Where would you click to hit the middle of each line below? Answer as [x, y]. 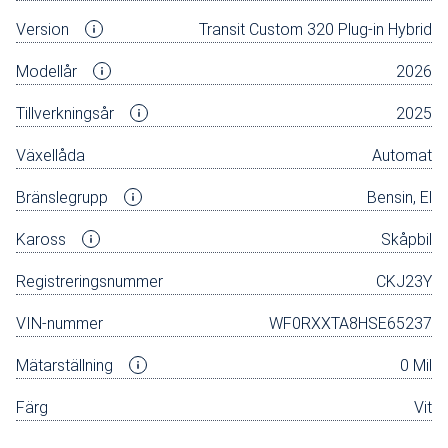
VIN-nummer [59, 323]
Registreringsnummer [89, 281]
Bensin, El [399, 197]
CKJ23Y [404, 281]
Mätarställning [64, 365]
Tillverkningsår [65, 113]
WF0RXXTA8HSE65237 [350, 323]
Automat [402, 155]
